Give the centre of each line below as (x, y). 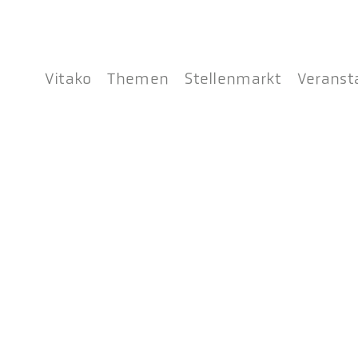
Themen (138, 79)
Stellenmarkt (233, 79)
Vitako (68, 79)
